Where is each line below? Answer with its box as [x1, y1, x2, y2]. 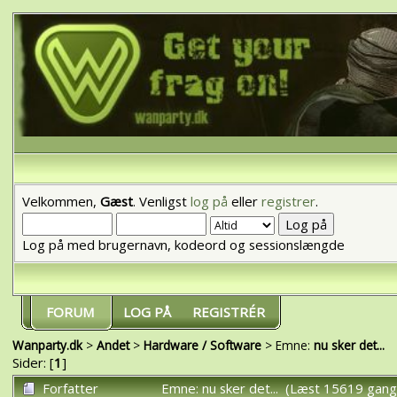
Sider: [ [12, 353, 54, 371]
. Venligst [132, 191, 191, 210]
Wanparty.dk [12, 336, 82, 354]
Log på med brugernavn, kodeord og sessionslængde [21, 235, 345, 253]
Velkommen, [21, 191, 100, 210]
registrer [261, 191, 315, 210]
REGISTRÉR [191, 302, 265, 321]
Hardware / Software [143, 336, 261, 354]
